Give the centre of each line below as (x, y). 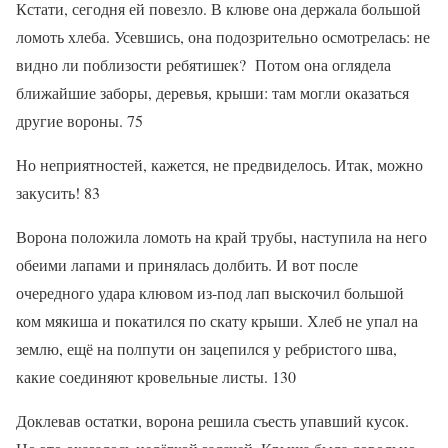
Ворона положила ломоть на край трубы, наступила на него (221, 236)
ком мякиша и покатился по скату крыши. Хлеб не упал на (217, 320)
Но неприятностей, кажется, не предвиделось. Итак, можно (219, 164)
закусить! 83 (58, 192)
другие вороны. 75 (79, 120)
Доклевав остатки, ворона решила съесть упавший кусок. (212, 420)
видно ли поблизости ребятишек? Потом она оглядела (203, 64)
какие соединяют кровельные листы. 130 (160, 376)
